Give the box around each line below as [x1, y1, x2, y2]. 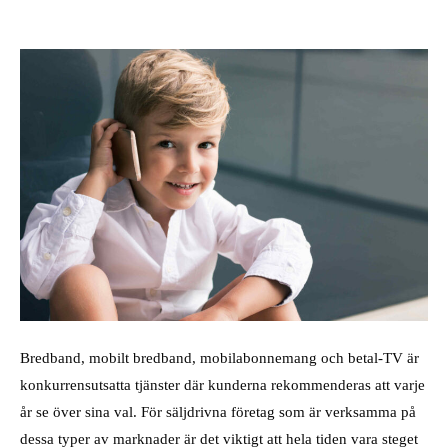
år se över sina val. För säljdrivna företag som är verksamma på [20, 403, 416, 421]
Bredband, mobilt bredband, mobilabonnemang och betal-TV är [20, 349, 419, 367]
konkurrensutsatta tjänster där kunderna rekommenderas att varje [20, 376, 425, 394]
